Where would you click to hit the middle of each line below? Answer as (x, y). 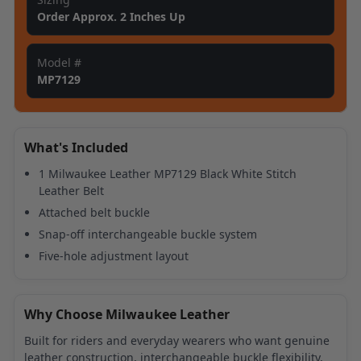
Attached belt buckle (94, 212)
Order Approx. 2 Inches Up (111, 16)
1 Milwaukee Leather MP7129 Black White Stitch (168, 173)
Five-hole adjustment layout (114, 255)
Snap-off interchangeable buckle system (148, 234)
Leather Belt (71, 190)
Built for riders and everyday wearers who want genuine (177, 340)
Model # (59, 62)
